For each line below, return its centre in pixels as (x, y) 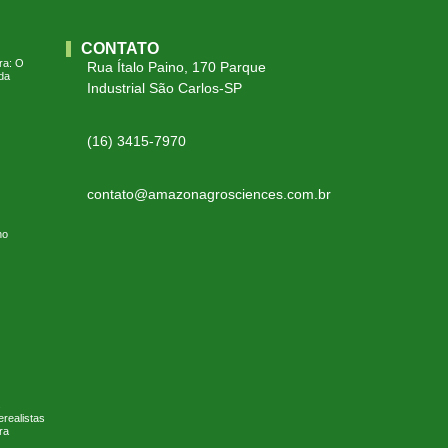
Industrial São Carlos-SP (165, 88)
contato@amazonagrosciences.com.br (209, 194)
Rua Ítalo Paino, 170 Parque (177, 67)
